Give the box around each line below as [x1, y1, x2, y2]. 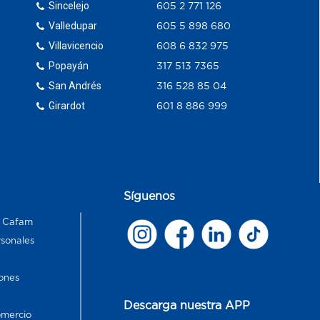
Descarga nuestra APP [124, 298, 251, 311]
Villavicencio [49, 39, 104, 51]
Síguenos [124, 189, 176, 202]
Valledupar [49, 19, 98, 31]
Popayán [49, 59, 89, 71]
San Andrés [49, 79, 102, 91]
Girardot [49, 99, 86, 111]
